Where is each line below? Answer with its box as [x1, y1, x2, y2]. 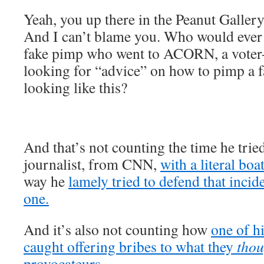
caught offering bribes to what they [24, 236, 237, 256]
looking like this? [24, 77, 127, 97]
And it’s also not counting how [24, 219, 211, 239]
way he [24, 171, 68, 191]
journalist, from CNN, [24, 154, 160, 174]
